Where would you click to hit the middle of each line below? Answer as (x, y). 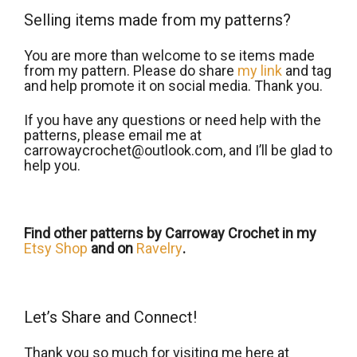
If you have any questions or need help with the (173, 120)
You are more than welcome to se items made (169, 56)
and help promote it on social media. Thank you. (173, 86)
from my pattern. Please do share (131, 71)
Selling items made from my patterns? (157, 20)
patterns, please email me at (113, 135)
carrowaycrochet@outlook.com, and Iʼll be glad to (178, 151)
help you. (52, 166)
